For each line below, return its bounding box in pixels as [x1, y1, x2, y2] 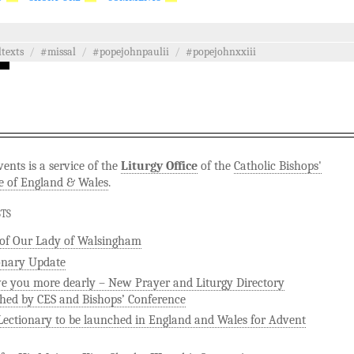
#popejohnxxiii [186, 45, 256, 59]
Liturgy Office [121, 159, 198, 174]
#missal [40, 45, 76, 59]
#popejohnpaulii [92, 45, 169, 59]
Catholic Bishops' [234, 159, 322, 174]
